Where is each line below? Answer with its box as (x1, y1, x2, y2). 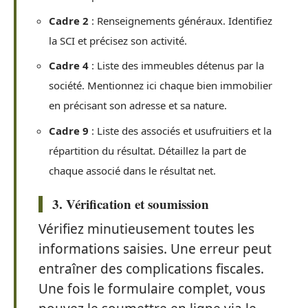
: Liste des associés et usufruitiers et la (89, 123, 272, 137)
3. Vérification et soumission (52, 195, 209, 213)
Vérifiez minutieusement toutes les (38, 220, 254, 238)
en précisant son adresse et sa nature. (49, 98, 227, 112)
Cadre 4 (49, 58, 89, 72)
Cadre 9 (49, 123, 89, 137)
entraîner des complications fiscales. (38, 260, 264, 278)
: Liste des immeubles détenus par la (89, 58, 264, 72)
